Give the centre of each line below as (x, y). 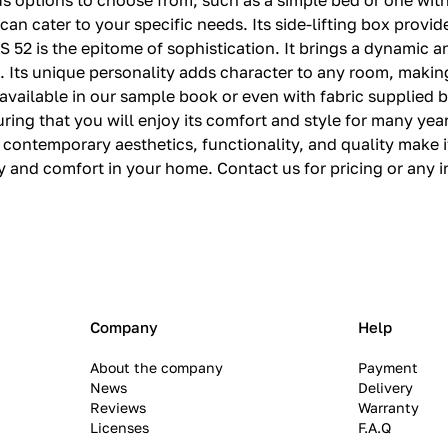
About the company (156, 368)
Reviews (117, 408)
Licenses (119, 428)
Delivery (386, 388)
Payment (388, 368)
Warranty (389, 408)
